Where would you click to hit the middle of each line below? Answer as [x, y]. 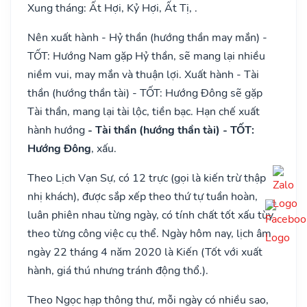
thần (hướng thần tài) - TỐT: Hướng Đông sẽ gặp [145, 93]
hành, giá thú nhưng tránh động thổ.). [118, 270]
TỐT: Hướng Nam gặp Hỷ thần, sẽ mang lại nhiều [146, 56]
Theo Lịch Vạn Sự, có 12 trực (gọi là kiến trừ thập [147, 178]
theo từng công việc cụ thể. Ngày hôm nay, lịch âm [149, 233]
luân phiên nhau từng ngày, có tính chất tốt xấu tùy [150, 215]
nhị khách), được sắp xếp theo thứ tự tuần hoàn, [143, 196]
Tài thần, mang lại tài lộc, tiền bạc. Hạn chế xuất [144, 111]
